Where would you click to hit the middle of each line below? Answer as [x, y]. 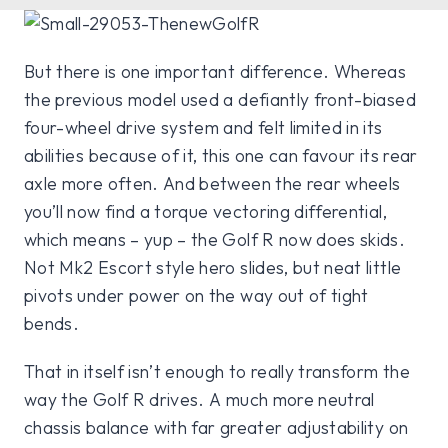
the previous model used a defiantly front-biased [220, 100]
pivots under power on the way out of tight [196, 296]
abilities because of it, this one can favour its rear [221, 156]
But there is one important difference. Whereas [215, 72]
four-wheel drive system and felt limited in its [203, 128]
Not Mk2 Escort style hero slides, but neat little [213, 268]
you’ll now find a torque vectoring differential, [205, 212]
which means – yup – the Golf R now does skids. [215, 240]
